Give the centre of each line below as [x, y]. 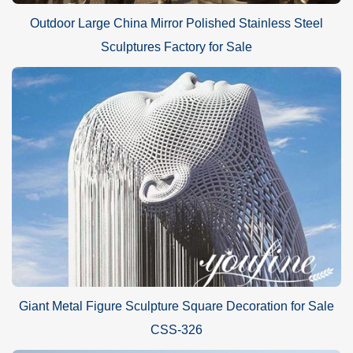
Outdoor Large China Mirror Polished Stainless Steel [176, 24]
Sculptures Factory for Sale [176, 47]
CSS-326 [176, 329]
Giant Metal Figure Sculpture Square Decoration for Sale [176, 306]
